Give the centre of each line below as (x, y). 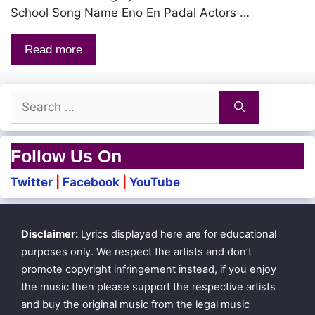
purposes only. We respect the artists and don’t (136, 251)
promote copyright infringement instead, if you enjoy (149, 269)
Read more (53, 49)
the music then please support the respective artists (148, 287)
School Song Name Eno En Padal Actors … (130, 12)
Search (30, 98)
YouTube (155, 182)
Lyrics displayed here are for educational (177, 234)
